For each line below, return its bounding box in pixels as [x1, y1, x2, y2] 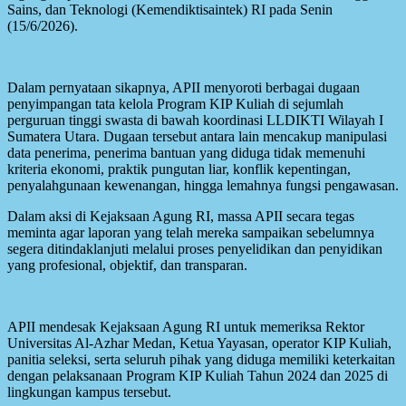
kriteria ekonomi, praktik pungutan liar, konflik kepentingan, [7, 160, 351, 177]
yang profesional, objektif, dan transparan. [7, 256, 247, 273]
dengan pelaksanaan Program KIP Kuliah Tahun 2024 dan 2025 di [7, 367, 388, 383]
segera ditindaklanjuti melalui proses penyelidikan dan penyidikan [7, 240, 382, 256]
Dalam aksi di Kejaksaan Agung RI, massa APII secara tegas [7, 208, 354, 224]
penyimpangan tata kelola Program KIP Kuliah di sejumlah [7, 95, 343, 111]
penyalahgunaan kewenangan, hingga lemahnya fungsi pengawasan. [7, 177, 399, 193]
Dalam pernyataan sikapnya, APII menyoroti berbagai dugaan [7, 79, 360, 95]
